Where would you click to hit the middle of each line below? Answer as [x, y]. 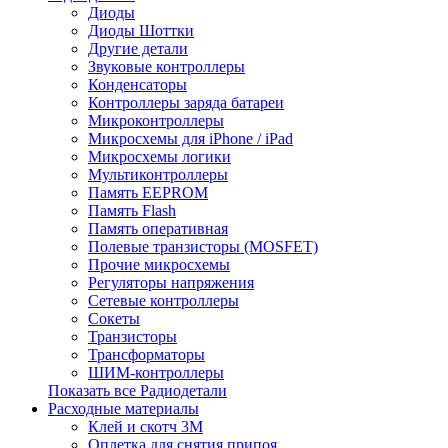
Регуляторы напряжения [171, 282]
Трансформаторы [146, 354]
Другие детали [138, 48]
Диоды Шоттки [141, 30]
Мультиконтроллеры [158, 174]
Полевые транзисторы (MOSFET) [203, 246]
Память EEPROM [148, 192]
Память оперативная [158, 228]
